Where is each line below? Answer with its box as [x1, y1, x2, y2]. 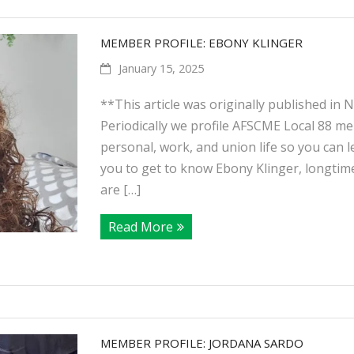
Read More [107, 218, 173, 235]
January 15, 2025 [118, 61, 204, 76]
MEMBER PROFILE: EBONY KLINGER [100, 35, 303, 51]
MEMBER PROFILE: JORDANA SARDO [100, 335, 303, 351]
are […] [100, 181, 141, 198]
